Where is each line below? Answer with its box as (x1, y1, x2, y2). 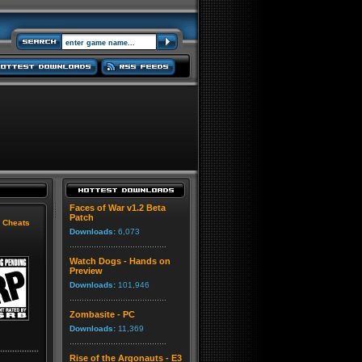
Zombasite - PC (69, 309, 135, 319)
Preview (69, 266, 103, 276)
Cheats (2, 218, 30, 227)
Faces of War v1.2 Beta (69, 203, 166, 213)
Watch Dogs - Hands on (69, 256, 170, 266)
